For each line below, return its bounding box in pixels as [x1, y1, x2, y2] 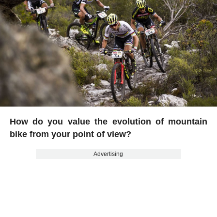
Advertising [93, 150, 124, 157]
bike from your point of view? [9, 129, 131, 139]
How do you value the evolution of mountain [9, 116, 208, 126]
